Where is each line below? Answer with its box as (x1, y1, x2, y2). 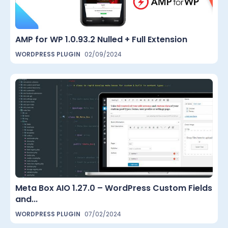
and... (15, 193, 38, 205)
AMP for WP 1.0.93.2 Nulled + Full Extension (15, 33, 187, 45)
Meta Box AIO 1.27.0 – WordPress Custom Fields (15, 182, 212, 194)
